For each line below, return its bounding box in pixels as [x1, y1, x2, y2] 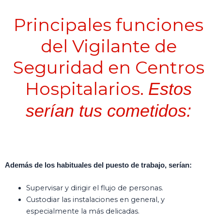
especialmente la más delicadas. [26, 207, 139, 216]
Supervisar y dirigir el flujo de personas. [26, 184, 163, 193]
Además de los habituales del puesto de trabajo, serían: [5, 161, 192, 169]
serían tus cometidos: [26, 101, 191, 121]
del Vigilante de [40, 35, 177, 57]
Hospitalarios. [25, 78, 148, 100]
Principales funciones [14, 14, 203, 36]
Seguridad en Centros [13, 57, 204, 78]
